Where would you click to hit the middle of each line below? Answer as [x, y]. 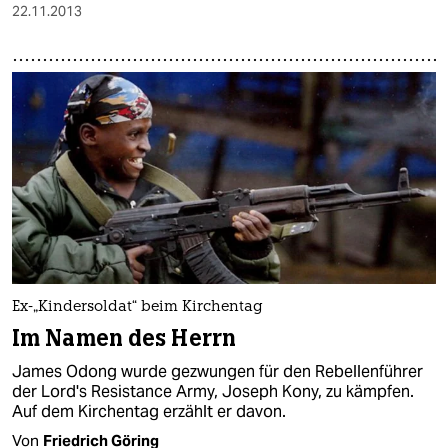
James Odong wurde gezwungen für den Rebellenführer [217, 371]
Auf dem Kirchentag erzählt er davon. [149, 411]
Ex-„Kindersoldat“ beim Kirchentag [137, 307]
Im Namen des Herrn [124, 338]
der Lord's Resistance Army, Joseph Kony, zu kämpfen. [213, 391]
